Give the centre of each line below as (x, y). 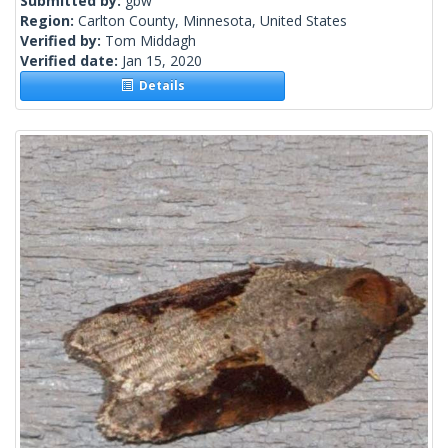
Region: (49, 21)
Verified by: (62, 41)
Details (158, 86)
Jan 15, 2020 (162, 61)
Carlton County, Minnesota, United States (212, 21)
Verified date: (71, 61)
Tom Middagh (150, 41)
